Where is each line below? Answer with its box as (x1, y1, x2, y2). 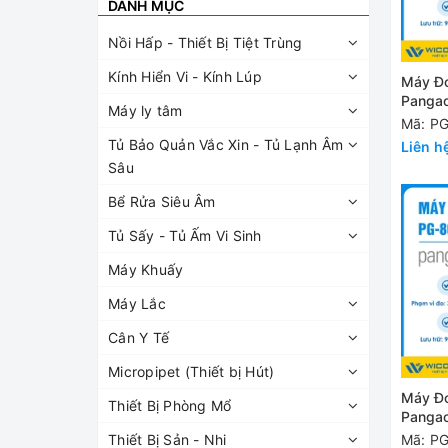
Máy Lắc (108, 295, 166, 312)
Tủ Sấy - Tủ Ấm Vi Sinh (108, 227, 262, 244)
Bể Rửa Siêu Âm (108, 193, 216, 210)
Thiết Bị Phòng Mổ (108, 397, 232, 414)
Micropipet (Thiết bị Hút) (108, 363, 275, 380)
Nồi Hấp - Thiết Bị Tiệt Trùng (108, 34, 303, 51)
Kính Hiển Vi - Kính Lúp (108, 68, 262, 85)
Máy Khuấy (108, 261, 184, 278)
